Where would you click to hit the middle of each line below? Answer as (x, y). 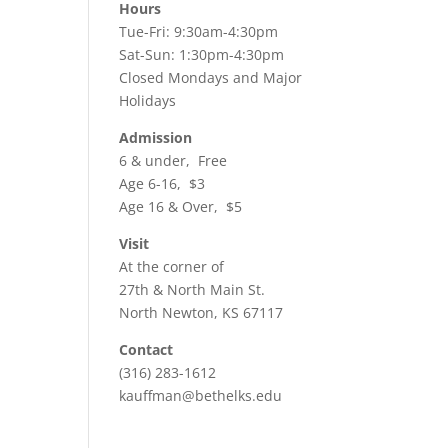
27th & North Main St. (192, 289)
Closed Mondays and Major (211, 77)
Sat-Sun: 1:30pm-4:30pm (202, 54)
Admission (156, 137)
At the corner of (172, 266)
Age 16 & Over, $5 (181, 206)
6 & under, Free (173, 160)
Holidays (148, 100)
